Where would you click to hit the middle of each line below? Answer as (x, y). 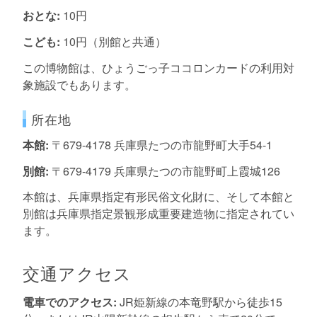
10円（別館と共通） (113, 42)
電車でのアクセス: (70, 302)
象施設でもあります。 (79, 84)
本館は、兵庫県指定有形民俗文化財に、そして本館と (158, 197)
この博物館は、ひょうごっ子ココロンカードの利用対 (158, 67)
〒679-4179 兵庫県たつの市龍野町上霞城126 (165, 171)
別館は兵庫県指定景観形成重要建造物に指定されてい (158, 214)
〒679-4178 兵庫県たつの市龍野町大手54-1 (161, 144)
